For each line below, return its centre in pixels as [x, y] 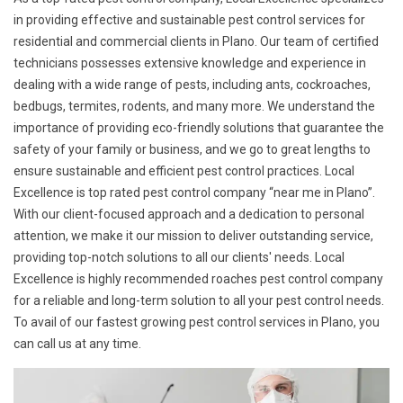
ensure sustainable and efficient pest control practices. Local [184, 171]
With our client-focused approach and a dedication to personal [189, 214]
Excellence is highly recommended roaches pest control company [198, 279]
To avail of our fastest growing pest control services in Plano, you [197, 322]
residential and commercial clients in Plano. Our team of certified [196, 41]
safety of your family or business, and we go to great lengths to [192, 149]
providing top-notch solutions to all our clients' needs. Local [179, 257]
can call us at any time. [77, 344]
